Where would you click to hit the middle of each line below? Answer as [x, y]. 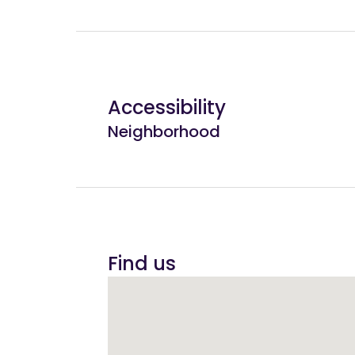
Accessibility [167, 107]
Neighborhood [164, 131]
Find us [142, 263]
